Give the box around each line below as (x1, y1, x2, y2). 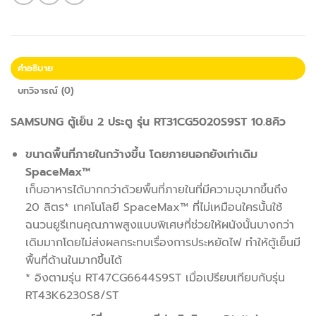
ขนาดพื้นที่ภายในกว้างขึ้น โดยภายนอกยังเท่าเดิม (25, 145, 257, 163)
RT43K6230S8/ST (25, 286, 119, 304)
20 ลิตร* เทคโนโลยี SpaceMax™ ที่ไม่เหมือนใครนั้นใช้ (25, 198, 282, 216)
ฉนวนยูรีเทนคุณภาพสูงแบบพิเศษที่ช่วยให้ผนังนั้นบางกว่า (25, 216, 294, 233)
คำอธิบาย (17, 61, 54, 75)
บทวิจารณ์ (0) (17, 83, 74, 97)
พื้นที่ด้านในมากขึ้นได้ (25, 251, 122, 269)
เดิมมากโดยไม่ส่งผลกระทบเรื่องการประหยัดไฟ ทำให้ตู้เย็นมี (25, 233, 300, 251)
